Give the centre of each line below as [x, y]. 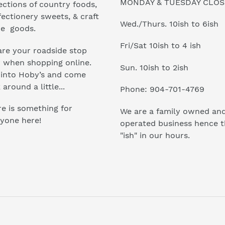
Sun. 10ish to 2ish [154, 67]
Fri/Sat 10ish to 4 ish [160, 46]
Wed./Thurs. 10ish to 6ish [169, 24]
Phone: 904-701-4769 [162, 89]
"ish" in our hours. [155, 135]
